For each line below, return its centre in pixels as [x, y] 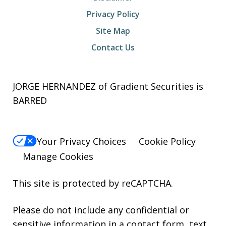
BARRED [30, 101]
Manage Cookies [58, 156]
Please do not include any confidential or [101, 210]
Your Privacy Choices [81, 141]
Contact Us [113, 48]
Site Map [113, 31]
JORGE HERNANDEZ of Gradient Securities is [108, 87]
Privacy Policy [113, 14]
